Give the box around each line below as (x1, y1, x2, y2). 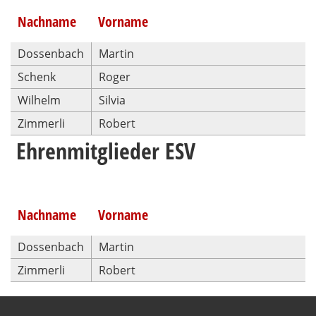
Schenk (18, 69, 56, 85)
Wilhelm (18, 92, 61, 108)
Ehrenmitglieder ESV (11, 135, 195, 166)
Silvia (99, 92, 126, 108)
